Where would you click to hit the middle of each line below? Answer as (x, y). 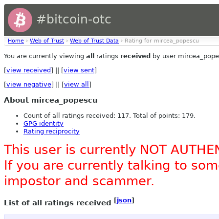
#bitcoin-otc (72, 19)
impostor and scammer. (79, 181)
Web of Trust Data (94, 41)
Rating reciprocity (52, 131)
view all (77, 84)
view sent (79, 70)
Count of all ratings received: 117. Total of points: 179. (109, 116)
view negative (29, 84)
